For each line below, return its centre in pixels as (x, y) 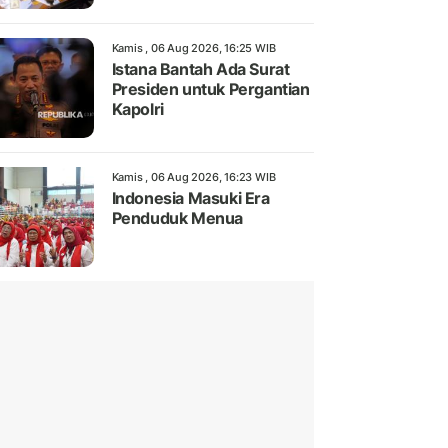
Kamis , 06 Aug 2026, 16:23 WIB (193, 177)
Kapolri (137, 109)
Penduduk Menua (177, 218)
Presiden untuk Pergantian (210, 89)
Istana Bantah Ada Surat (200, 69)
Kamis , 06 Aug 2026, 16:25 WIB (193, 48)
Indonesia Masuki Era (190, 198)
